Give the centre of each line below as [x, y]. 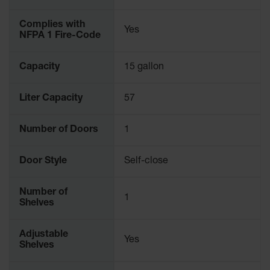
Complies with [52, 25]
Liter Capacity [51, 99]
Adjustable [44, 235]
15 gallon [144, 67]
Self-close [146, 162]
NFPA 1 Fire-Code [60, 36]
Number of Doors [59, 130]
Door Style [43, 162]
